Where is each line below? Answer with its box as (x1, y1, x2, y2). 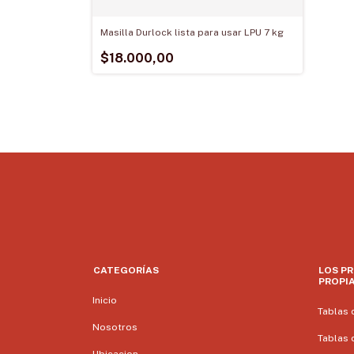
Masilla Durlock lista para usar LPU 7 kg (100, 27, 284, 39)
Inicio (92, 295, 117, 307)
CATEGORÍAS (93, 265, 159, 277)
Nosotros (92, 322, 137, 333)
